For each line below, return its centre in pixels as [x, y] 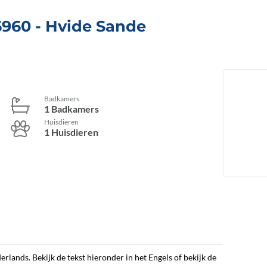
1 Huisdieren [71, 132]
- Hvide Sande [89, 26]
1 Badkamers [72, 109]
